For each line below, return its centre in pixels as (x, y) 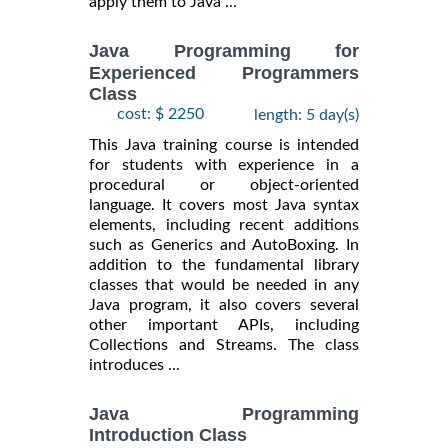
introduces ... (134, 365)
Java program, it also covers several (224, 305)
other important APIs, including (224, 325)
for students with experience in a (224, 165)
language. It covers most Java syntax (224, 205)
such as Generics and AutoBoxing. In (224, 245)
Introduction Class (168, 435)
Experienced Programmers (224, 72)
